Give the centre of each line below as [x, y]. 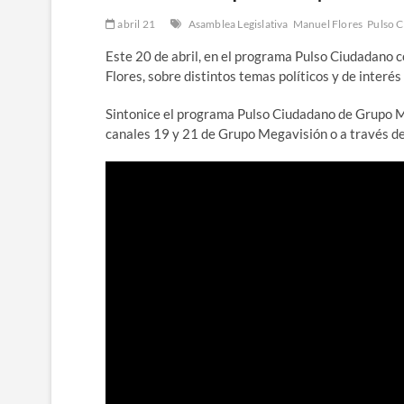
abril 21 [136, 24]
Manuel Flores [328, 24]
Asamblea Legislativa [238, 24]
